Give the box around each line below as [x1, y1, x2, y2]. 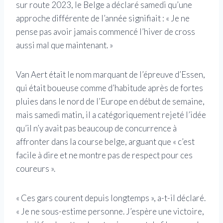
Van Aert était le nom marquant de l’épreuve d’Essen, [16, 69, 205, 80]
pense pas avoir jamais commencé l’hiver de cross [16, 26, 195, 37]
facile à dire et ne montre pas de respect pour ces [16, 149, 193, 160]
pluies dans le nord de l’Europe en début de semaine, [16, 96, 205, 107]
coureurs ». [16, 163, 55, 174]
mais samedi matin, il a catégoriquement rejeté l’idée [16, 109, 206, 120]
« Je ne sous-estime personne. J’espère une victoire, [16, 206, 204, 217]
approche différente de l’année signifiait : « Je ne [16, 12, 190, 23]
